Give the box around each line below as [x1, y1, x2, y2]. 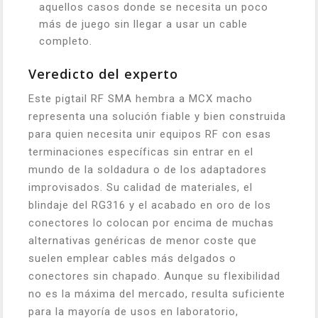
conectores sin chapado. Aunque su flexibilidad [28, 269, 280, 283]
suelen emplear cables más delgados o [28, 251, 236, 265]
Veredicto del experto [28, 65, 178, 82]
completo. [39, 34, 92, 48]
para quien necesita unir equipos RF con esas [28, 127, 271, 141]
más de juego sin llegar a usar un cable [39, 17, 248, 31]
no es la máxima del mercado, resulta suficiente [28, 287, 285, 300]
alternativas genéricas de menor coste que [28, 234, 257, 247]
